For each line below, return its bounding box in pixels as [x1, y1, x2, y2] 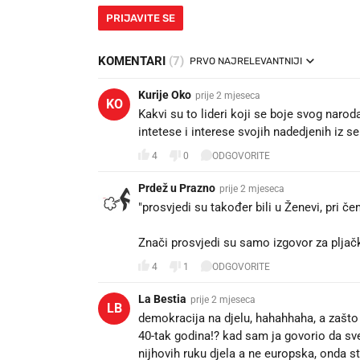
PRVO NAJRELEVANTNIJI [190, 55, 302, 67]
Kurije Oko [138, 88, 191, 102]
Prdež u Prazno [138, 182, 215, 195]
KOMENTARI [98, 54, 169, 69]
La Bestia [138, 292, 186, 306]
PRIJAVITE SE [106, 12, 175, 25]
